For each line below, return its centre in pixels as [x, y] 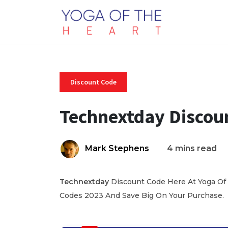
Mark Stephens [117, 148]
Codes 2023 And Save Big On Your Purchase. [142, 195]
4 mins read [192, 148]
